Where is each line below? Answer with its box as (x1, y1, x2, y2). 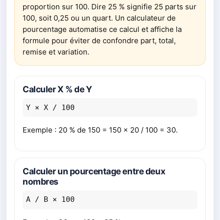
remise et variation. (23, 47, 89, 57)
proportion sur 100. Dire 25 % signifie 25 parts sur (23, 2, 196, 12)
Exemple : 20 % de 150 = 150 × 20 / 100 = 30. (23, 125, 178, 135)
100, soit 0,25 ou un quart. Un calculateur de (23, 13, 176, 23)
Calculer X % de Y (23, 84, 92, 95)
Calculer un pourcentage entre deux (23, 166, 165, 177)
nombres (23, 176, 58, 187)
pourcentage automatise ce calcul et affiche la (23, 25, 182, 34)
